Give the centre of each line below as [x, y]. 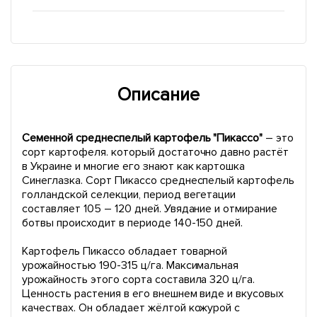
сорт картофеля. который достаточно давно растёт [156, 152]
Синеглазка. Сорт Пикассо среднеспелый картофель [158, 180]
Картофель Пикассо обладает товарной [125, 251]
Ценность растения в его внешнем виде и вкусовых [153, 294]
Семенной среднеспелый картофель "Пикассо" [143, 138]
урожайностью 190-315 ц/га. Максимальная [131, 265]
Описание [158, 95]
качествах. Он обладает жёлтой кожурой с [131, 308]
